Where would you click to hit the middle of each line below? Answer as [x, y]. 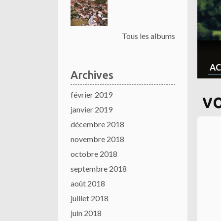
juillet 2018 [90, 198]
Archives [92, 75]
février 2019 [92, 94]
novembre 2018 [97, 139]
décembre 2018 [97, 124]
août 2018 [88, 183]
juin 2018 [86, 213]
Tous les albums [148, 36]
